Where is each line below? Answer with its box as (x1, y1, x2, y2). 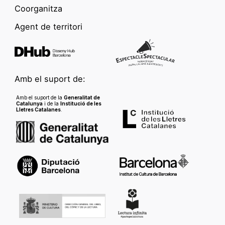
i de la (42, 100, 60, 106)
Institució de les (60, 100, 101, 106)
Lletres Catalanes (16, 106, 61, 113)
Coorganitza (15, 3, 62, 14)
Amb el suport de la (16, 94, 64, 100)
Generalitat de (63, 94, 100, 100)
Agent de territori (15, 21, 82, 32)
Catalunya (16, 100, 43, 106)
